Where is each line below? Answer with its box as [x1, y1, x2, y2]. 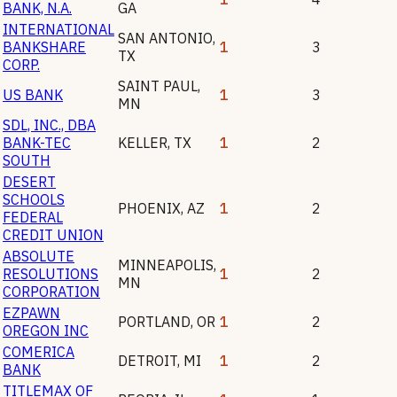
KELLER [118, 133, 167, 152]
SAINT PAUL [118, 76, 198, 95]
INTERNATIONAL [3, 19, 114, 38]
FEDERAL [3, 207, 63, 226]
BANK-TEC [3, 133, 71, 152]
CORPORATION [3, 282, 100, 300]
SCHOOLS [3, 190, 65, 208]
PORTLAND [118, 312, 191, 331]
